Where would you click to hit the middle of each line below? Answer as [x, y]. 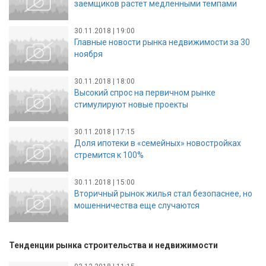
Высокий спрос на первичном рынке [145, 92]
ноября [88, 54]
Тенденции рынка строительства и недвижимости [113, 245]
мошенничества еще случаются [137, 205]
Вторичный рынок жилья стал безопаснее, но [163, 193]
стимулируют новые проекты [131, 104]
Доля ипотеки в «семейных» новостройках [158, 143]
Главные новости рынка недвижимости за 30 [162, 42]
